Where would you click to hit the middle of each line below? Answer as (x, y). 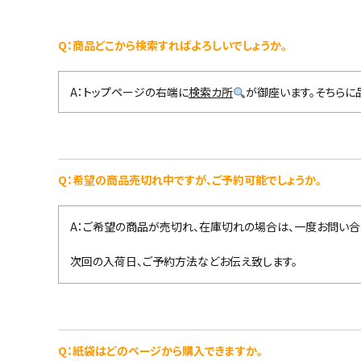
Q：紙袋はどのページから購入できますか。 (160, 351)
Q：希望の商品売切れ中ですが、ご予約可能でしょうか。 (190, 180)
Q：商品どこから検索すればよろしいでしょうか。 (172, 46)
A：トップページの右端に (129, 92)
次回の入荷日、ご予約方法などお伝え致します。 (184, 261)
